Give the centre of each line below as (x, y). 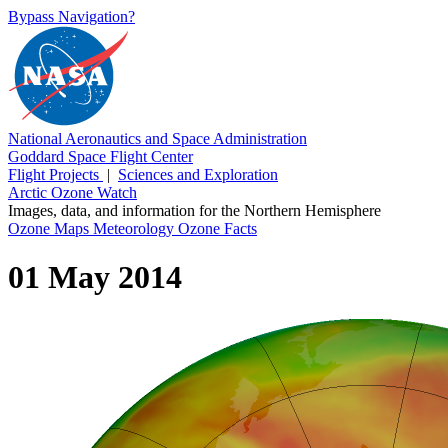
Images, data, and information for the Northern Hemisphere (194, 210)
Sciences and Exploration (198, 174)
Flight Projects (55, 174)
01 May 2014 (95, 277)
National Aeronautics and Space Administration (157, 138)
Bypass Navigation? (71, 16)
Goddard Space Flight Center (100, 156)
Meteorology (135, 228)
